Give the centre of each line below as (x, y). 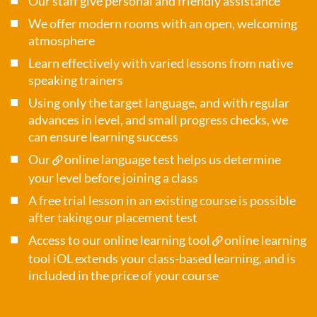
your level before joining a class (113, 177)
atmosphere (62, 40)
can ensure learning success (103, 136)
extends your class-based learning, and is (184, 258)
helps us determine (228, 159)
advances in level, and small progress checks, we (158, 119)
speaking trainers (76, 80)
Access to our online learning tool (120, 240)
